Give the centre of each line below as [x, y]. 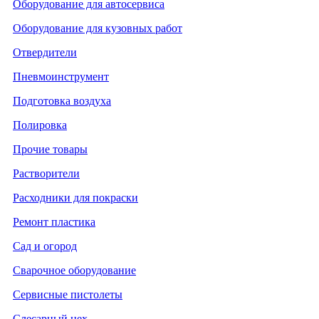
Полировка [40, 125]
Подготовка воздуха [62, 100]
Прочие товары [50, 149]
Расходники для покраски [75, 197]
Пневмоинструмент [61, 76]
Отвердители [45, 52]
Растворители [46, 173]
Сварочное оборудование [74, 270]
